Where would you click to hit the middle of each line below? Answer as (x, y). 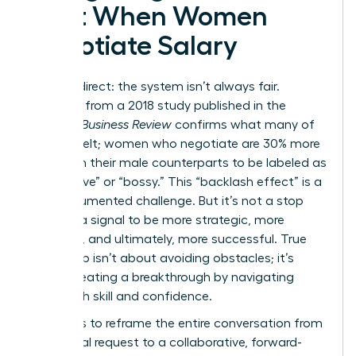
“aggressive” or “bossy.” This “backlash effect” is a (176, 182)
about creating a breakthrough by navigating (162, 277)
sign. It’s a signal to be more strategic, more (157, 220)
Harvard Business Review (101, 124)
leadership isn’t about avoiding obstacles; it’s (162, 258)
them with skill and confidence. (121, 296)
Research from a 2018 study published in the (158, 105)
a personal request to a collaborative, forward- (166, 342)
